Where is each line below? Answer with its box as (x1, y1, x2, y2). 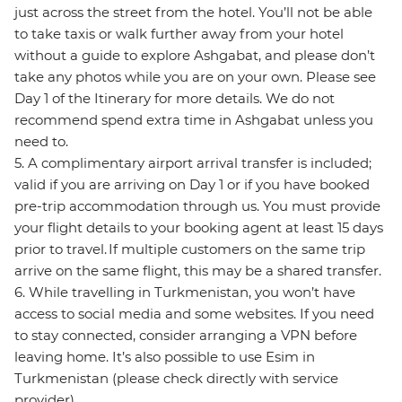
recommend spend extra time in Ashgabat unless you (14, 111, 373, 129)
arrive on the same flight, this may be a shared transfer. (14, 262, 381, 280)
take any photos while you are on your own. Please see (14, 68, 376, 86)
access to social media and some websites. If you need (14, 305, 374, 323)
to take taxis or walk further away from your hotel (14, 25, 344, 43)
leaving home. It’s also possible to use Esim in (14, 348, 315, 366)
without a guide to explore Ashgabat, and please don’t (14, 47, 375, 65)
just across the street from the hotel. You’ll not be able (14, 4, 372, 22)
